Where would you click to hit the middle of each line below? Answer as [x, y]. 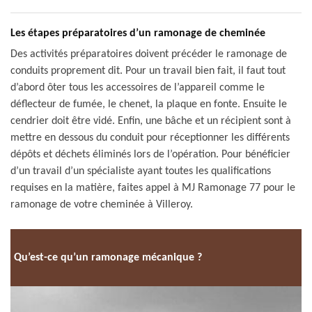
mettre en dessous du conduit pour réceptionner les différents [150, 138]
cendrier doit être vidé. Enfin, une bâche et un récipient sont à [151, 121]
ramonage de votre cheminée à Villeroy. [102, 205]
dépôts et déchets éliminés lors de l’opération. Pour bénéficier [150, 155]
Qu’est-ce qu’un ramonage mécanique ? [108, 257]
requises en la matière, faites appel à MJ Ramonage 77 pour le [153, 188]
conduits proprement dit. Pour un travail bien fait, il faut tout [148, 71]
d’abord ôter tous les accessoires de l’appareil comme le [138, 88]
